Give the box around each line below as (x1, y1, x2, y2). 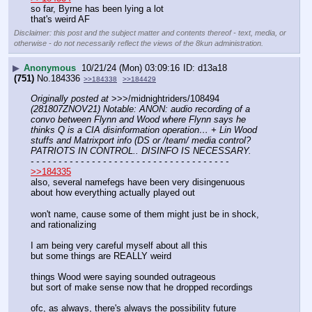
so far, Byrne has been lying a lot (31, 3, 164, 15)
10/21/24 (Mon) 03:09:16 (81, 63, 180, 74)
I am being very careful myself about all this (31, 240, 208, 251)
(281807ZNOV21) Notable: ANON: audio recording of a (31, 104, 250, 115)
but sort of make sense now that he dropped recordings (31, 281, 253, 292)
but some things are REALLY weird (31, 250, 171, 261)
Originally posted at (31, 93, 109, 104)
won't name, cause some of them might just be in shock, (31, 208, 259, 219)
